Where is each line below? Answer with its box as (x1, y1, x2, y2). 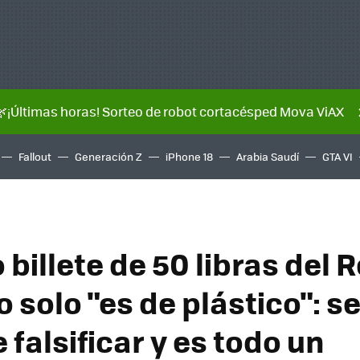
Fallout (18, 149, 51, 164)
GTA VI (322, 149, 353, 164)
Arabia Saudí (236, 149, 299, 164)
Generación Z (75, 149, 142, 164)
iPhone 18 (166, 149, 213, 164)
